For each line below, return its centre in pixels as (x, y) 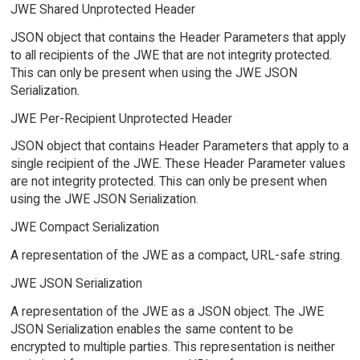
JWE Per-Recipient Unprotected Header (121, 118)
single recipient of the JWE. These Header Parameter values (178, 164)
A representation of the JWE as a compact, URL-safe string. (176, 256)
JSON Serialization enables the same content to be (151, 329)
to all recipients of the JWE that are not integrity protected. (171, 55)
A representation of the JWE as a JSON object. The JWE (167, 311)
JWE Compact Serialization (84, 227)
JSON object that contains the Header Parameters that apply (178, 37)
